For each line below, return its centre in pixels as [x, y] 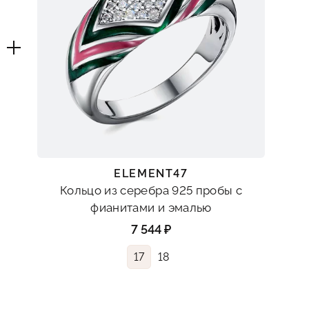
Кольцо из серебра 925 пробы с [151, 191]
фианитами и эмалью [151, 208]
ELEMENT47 [151, 174]
